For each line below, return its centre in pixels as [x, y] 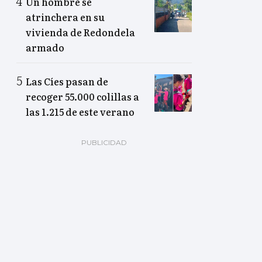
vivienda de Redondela [80, 32]
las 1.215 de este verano [80, 112]
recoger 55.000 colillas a [82, 97]
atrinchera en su [65, 17]
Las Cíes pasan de [67, 82]
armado [45, 48]
